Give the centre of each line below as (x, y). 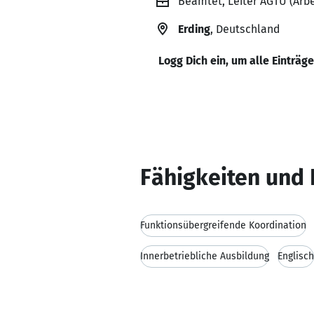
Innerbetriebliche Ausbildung (205, 256)
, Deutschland (245, 29)
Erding (194, 29)
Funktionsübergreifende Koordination (223, 225)
